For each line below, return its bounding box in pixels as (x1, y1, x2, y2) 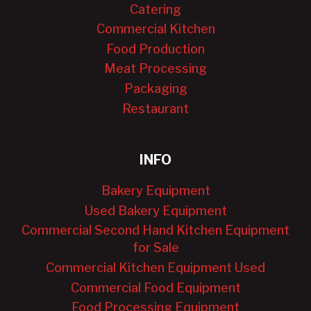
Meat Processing (104, 61, 207, 76)
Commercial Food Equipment (70, 280, 241, 295)
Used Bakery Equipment (84, 203, 227, 218)
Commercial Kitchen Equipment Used (46, 260, 265, 276)
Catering (130, 1, 181, 17)
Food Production (106, 41, 205, 56)
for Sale (132, 240, 179, 255)
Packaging (124, 81, 187, 96)
